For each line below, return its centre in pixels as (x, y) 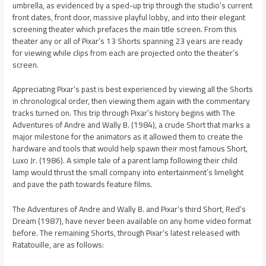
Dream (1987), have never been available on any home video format (132, 221)
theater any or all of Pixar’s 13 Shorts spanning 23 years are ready (128, 41)
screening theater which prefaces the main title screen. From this (125, 29)
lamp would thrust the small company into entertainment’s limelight (128, 172)
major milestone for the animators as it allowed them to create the (128, 137)
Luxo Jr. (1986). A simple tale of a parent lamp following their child (125, 161)
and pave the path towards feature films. (83, 184)
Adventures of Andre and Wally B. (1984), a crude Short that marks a (132, 125)
